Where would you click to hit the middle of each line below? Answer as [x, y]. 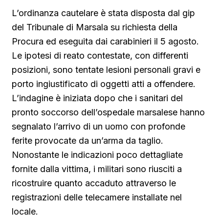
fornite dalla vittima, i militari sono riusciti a [97, 169]
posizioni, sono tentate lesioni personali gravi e [106, 70]
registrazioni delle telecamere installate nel [97, 197]
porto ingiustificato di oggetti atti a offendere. [104, 84]
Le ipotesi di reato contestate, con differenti [100, 56]
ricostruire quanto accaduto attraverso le [94, 183]
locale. [25, 212]
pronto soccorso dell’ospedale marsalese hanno [108, 112]
